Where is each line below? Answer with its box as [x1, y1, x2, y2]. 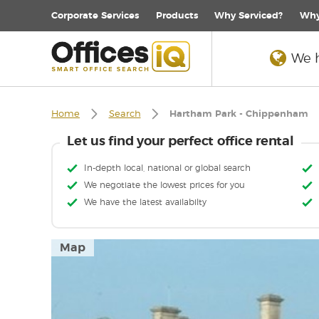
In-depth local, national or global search [84, 164, 251, 173]
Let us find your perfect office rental [67, 135, 294, 149]
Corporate [51, 11, 98, 21]
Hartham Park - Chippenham [169, 110, 308, 120]
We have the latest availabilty [84, 198, 206, 207]
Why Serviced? [214, 11, 283, 21]
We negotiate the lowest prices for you [84, 181, 245, 190]
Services [98, 11, 139, 21]
